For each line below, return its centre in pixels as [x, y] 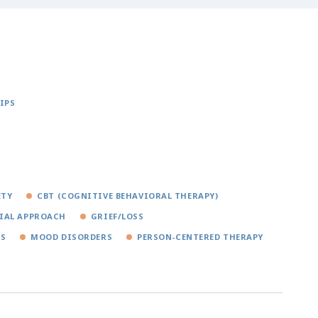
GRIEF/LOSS [117, 216]
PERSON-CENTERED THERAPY [200, 236]
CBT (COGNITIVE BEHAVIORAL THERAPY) [128, 195]
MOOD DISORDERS [72, 236]
